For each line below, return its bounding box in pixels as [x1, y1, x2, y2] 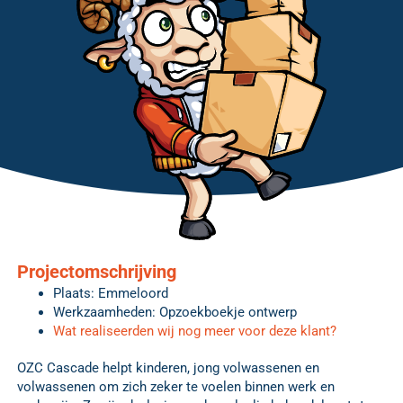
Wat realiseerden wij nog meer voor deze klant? [53, 323, 336, 340]
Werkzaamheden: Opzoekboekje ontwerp [53, 304, 297, 321]
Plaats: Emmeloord [53, 285, 168, 302]
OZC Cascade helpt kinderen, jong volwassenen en [17, 360, 319, 377]
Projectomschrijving [17, 261, 176, 283]
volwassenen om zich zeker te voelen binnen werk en [17, 379, 335, 396]
